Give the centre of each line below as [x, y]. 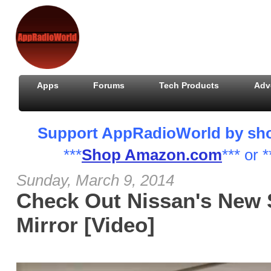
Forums [109, 85]
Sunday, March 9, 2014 [95, 180]
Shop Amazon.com [152, 155]
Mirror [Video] [86, 225]
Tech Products [189, 85]
